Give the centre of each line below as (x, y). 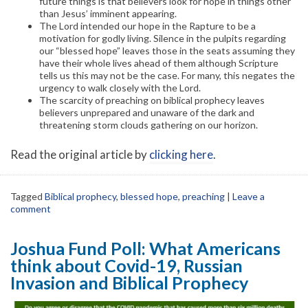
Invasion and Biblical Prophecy (129, 283)
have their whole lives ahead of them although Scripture (159, 63)
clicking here (181, 154)
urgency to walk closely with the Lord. (120, 87)
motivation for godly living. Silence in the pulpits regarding (163, 38)
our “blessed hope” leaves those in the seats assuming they (167, 50)
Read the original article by (80, 154)
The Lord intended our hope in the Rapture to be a (147, 25)
